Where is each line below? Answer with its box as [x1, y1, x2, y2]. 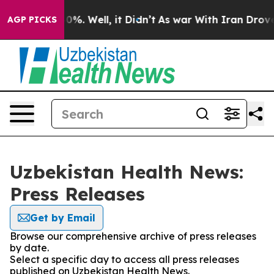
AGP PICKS [7, 14, 57, 25]
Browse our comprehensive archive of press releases [10, 230, 256, 242]
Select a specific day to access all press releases [10, 253, 239, 265]
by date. [10, 242, 49, 254]
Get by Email [30, 212, 95, 224]
